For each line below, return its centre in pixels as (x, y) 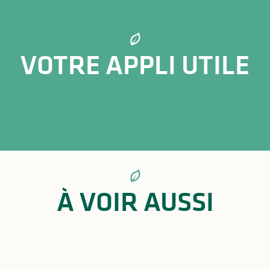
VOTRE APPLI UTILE (135, 65)
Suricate (135, 115)
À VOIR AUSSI (135, 202)
